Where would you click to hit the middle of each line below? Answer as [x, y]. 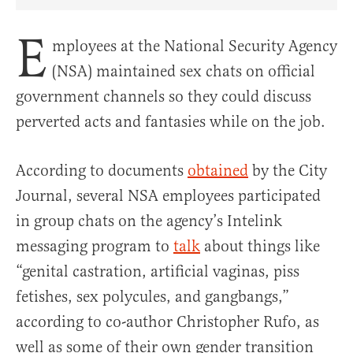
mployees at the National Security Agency [195, 46]
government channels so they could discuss [163, 97]
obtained [218, 171]
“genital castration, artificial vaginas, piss [158, 272]
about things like [260, 247]
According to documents [102, 171]
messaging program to [95, 247]
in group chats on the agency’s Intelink [149, 221]
